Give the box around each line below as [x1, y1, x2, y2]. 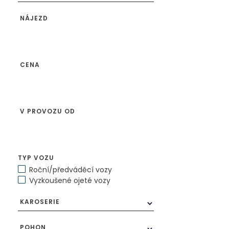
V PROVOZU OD [20, 106, 75, 116]
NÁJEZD [20, 13, 48, 22]
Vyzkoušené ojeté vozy [29, 175, 110, 186]
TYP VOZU [18, 153, 54, 162]
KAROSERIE [20, 197, 60, 206]
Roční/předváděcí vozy [29, 164, 112, 175]
